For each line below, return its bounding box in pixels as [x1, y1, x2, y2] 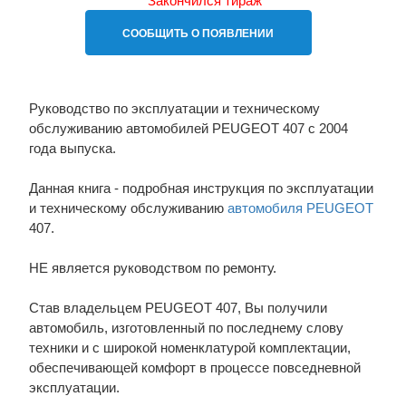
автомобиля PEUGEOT [227, 200, 373, 216]
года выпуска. [28, 140, 116, 156]
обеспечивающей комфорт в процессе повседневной [28, 360, 361, 375]
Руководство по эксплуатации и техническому [28, 101, 320, 116]
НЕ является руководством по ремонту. [28, 260, 276, 275]
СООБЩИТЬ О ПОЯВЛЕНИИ [122, 24, 275, 41]
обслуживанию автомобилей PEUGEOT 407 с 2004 [28, 121, 348, 136]
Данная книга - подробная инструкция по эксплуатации [28, 180, 373, 196]
